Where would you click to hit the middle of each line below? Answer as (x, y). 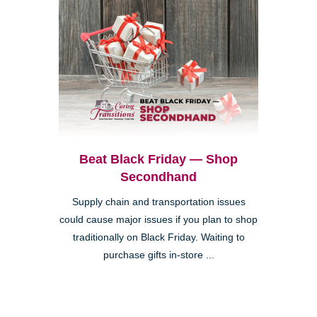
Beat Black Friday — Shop (158, 160)
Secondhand (158, 177)
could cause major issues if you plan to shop (158, 220)
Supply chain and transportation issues (158, 202)
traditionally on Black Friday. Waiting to (158, 238)
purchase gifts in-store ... (158, 255)
